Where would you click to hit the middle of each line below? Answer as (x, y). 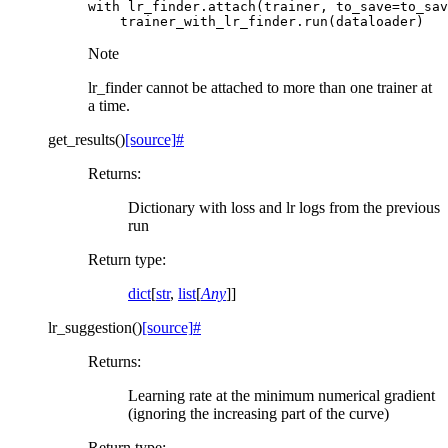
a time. (109, 105)
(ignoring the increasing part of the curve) (258, 413)
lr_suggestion (90, 327)
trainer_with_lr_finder (208, 21)
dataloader (376, 21)
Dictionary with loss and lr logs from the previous (284, 207)
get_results (81, 139)
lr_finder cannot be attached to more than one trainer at (260, 87)
